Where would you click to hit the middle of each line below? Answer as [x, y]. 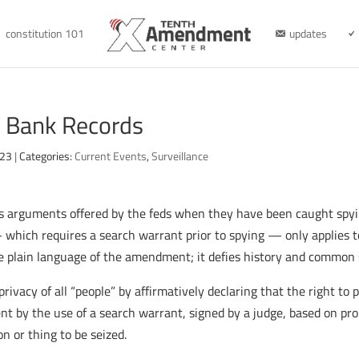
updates [308, 33]
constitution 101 [44, 33]
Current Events [111, 156]
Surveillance [180, 156]
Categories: [47, 156]
